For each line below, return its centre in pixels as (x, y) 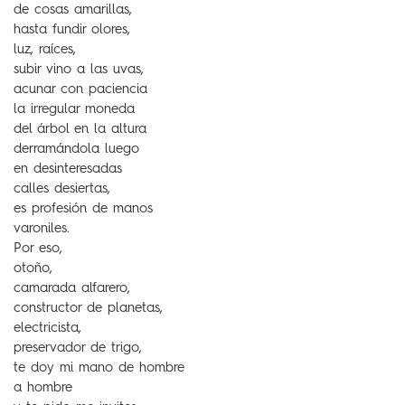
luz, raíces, (45, 50)
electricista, (47, 329)
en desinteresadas (68, 170)
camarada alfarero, (72, 289)
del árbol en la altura (80, 130)
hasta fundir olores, (72, 30)
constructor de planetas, (88, 309)
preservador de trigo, (78, 348)
